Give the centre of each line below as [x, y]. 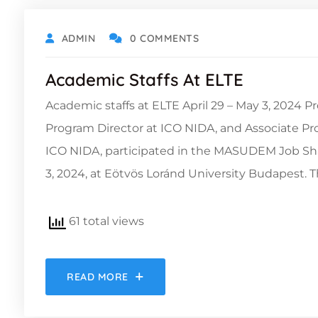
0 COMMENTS [164, 39]
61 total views [105, 221]
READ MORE [98, 277]
